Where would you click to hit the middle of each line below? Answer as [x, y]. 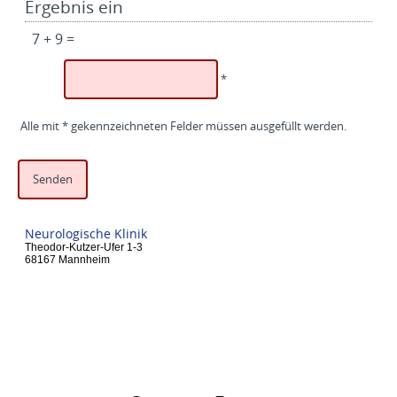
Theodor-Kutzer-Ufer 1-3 [84, 248]
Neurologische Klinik [86, 234]
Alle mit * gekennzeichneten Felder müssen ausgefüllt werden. [184, 126]
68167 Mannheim [67, 260]
